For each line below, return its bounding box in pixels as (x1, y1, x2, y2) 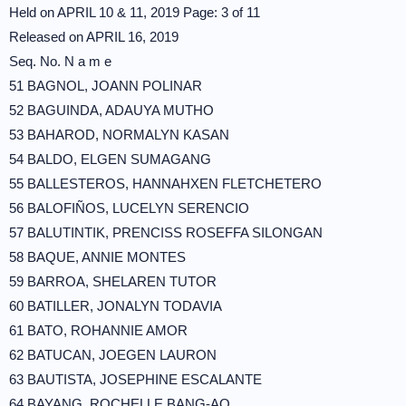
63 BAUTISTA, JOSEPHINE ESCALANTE (9, 372, 262, 387)
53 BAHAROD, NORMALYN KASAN (9, 127, 229, 142)
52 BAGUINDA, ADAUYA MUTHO (9, 102, 214, 118)
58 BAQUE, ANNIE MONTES (9, 249, 186, 265)
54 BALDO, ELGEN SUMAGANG (9, 151, 211, 167)
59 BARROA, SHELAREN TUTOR (9, 274, 217, 289)
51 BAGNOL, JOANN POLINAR (9, 78, 202, 93)
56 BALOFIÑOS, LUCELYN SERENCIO (9, 200, 249, 216)
